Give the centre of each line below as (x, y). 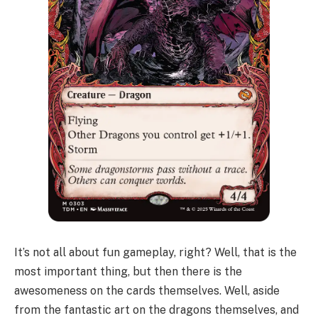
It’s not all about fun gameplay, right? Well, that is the (155, 253)
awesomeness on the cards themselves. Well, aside (147, 291)
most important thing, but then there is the (128, 272)
